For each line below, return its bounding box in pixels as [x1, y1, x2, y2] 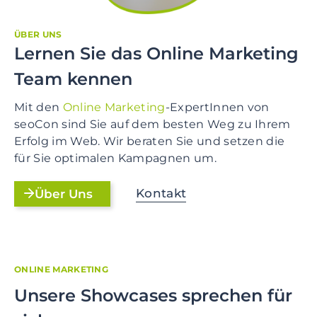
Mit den [14, 100, 63, 115]
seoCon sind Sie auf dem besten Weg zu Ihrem [14, 117, 291, 132]
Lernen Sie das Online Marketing [14, 43, 299, 64]
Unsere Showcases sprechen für [14, 285, 292, 306]
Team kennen [14, 69, 132, 90]
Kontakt [136, 186, 187, 201]
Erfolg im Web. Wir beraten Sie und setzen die [14, 134, 285, 149]
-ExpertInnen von [165, 100, 270, 115]
